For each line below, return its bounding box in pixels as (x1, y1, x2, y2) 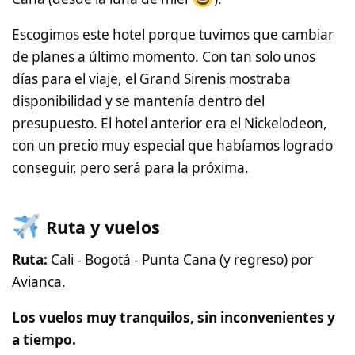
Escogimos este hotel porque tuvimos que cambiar (12, 25, 334, 44)
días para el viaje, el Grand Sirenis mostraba (12, 69, 291, 88)
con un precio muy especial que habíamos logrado (12, 136, 333, 155)
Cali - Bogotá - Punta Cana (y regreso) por (48, 250, 313, 269)
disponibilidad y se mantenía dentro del (12, 91, 265, 110)
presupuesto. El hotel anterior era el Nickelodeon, (12, 113, 327, 132)
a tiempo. (12, 330, 76, 349)
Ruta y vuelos (40, 215, 160, 239)
